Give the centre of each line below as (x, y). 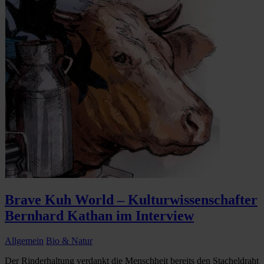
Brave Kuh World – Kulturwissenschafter (131, 200)
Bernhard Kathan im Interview (99, 216)
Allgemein (24, 241)
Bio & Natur (69, 241)
